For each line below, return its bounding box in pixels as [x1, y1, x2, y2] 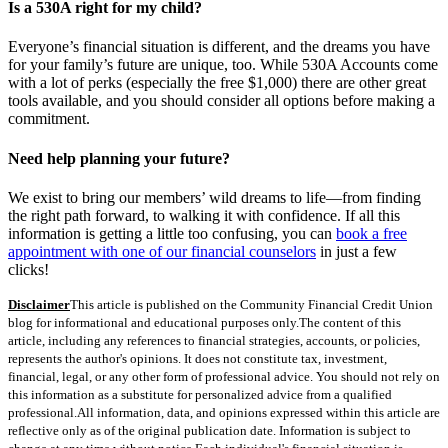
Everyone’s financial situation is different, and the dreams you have [8, 38, 430, 56]
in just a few [316, 242, 397, 260]
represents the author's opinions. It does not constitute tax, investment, [8, 350, 387, 366]
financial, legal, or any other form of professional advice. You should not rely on [8, 368, 440, 384]
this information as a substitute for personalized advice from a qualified [8, 386, 392, 402]
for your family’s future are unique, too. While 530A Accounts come [8, 56, 438, 74]
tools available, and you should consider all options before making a [8, 92, 435, 110]
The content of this [299, 314, 401, 330]
